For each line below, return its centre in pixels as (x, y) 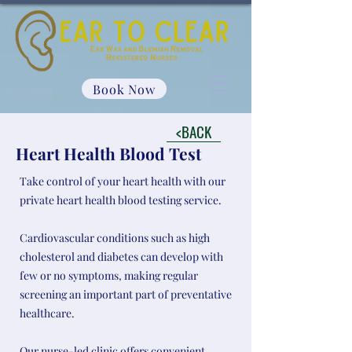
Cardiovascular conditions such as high (115, 238)
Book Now (124, 89)
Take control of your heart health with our (123, 181)
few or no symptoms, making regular (109, 275)
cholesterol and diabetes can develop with (121, 257)
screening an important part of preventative (126, 294)
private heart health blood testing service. (121, 200)
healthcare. (47, 313)
